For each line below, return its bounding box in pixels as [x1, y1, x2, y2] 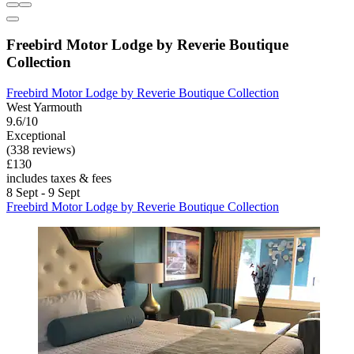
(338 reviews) [6, 143, 75, 157]
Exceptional [6, 129, 66, 143]
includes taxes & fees [6, 171, 111, 186]
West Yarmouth [6, 100, 82, 115]
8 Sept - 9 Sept [6, 186, 80, 200]
